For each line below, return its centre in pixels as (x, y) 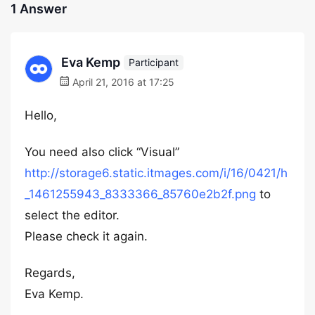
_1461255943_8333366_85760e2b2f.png (140, 194)
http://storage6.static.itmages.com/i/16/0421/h (156, 173)
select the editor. (72, 215)
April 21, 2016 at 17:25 (122, 82)
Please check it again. (86, 236)
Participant (154, 62)
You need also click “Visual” (102, 152)
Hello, (41, 115)
